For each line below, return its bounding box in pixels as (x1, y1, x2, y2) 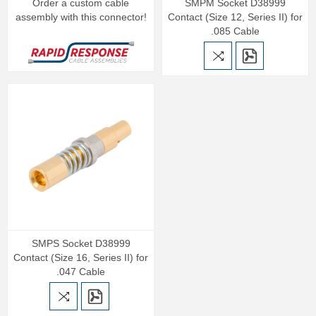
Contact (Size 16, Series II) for (13, 252, 148, 263)
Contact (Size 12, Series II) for (168, 11, 303, 23)
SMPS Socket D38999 (31, 238, 130, 249)
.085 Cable (211, 25, 260, 37)
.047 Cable (56, 266, 105, 277)
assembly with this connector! (15, 11, 147, 23)
